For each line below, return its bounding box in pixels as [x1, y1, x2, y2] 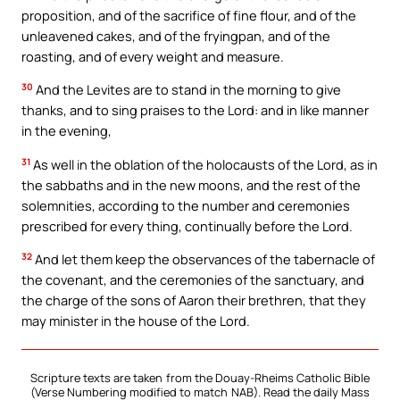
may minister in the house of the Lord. [21, 312, 250, 330]
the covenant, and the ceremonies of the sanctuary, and [21, 271, 364, 289]
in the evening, [21, 121, 112, 140]
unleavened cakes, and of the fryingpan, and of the [21, 26, 330, 45]
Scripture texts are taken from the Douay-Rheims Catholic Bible [30, 370, 370, 387]
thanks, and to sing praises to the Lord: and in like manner [21, 101, 369, 120]
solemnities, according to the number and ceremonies [21, 196, 350, 214]
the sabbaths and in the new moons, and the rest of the [21, 175, 361, 194]
